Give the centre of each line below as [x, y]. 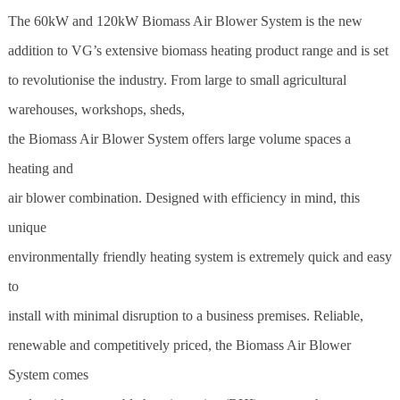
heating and [40, 168]
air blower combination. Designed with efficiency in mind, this [183, 197]
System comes [48, 374]
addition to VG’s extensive [84, 50]
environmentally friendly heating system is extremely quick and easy [200, 256]
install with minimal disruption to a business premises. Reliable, [185, 315]
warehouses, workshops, [79, 109]
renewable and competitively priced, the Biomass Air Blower [179, 345]
